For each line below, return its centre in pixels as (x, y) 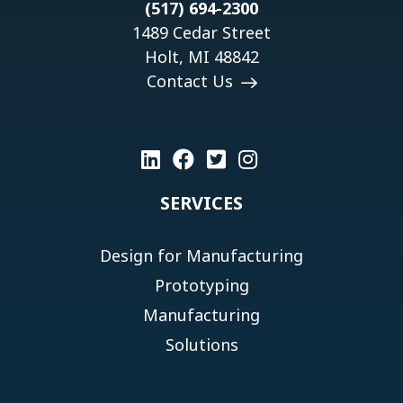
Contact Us (192, 81)
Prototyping (201, 285)
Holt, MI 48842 (201, 56)
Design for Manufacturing (201, 255)
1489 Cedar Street (201, 32)
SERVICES (201, 202)
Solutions (201, 344)
